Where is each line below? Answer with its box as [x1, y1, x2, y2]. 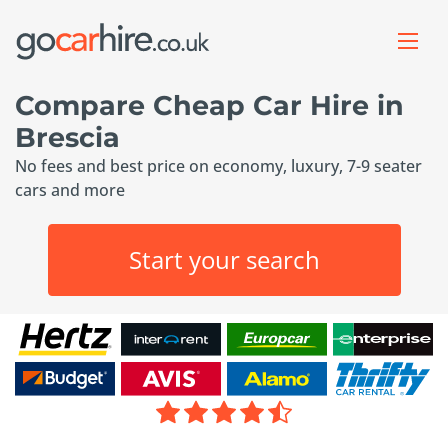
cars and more [15, 179, 125, 201]
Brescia [15, 121, 120, 154]
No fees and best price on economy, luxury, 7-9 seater [15, 155, 422, 177]
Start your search [128, 243, 320, 276]
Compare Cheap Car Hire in [15, 89, 404, 122]
